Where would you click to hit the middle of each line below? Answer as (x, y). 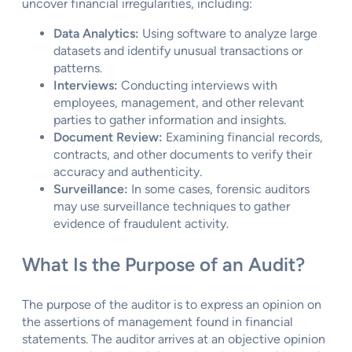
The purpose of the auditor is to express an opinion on (172, 304)
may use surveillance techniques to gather (172, 206)
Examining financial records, (243, 137)
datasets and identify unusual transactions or (178, 50)
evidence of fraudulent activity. (141, 223)
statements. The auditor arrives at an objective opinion (174, 339)
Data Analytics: (96, 33)
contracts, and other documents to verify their (183, 154)
